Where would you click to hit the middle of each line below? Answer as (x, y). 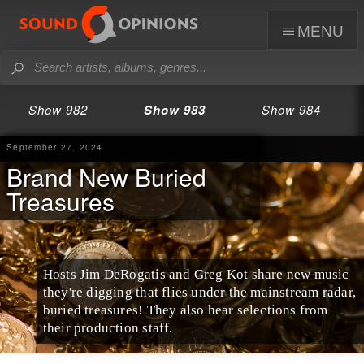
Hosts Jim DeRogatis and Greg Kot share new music (196, 274)
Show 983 (175, 110)
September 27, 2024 (55, 147)
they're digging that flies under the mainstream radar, (199, 292)
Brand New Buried (106, 176)
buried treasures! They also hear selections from (185, 310)
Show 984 (291, 109)
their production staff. (108, 327)
